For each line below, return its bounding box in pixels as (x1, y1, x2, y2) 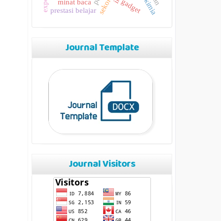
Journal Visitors (69, 156, 135, 173)
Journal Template (65, 39, 139, 57)
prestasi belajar (50, 6, 97, 14)
